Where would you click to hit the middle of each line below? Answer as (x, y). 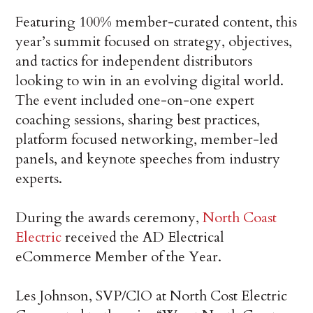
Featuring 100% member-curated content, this (156, 22)
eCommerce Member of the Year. (119, 256)
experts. (39, 178)
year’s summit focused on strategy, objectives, (154, 41)
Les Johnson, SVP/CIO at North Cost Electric (152, 296)
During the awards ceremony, (109, 217)
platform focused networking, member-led (147, 139)
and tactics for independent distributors (134, 61)
